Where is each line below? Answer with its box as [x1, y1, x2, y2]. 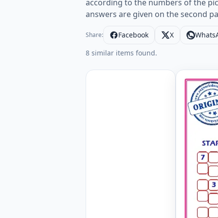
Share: [86, 31, 103, 39]
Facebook [118, 30, 148, 39]
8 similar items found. [86, 48, 157, 57]
